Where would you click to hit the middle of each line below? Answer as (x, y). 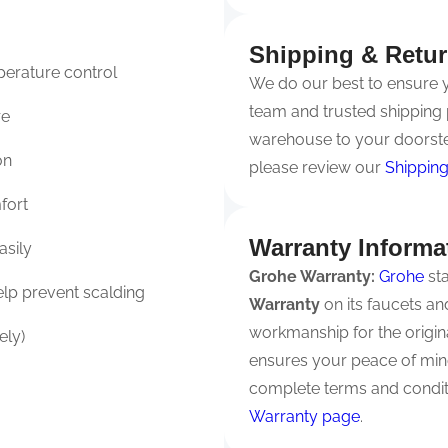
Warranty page (304, 416)
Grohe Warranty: (312, 276)
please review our (317, 167)
